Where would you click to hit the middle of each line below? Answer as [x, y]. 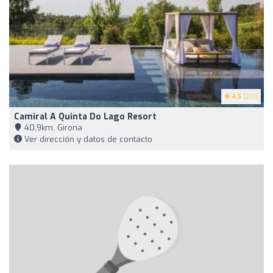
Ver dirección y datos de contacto [87, 139]
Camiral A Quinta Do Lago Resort [85, 116]
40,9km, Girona [52, 127]
